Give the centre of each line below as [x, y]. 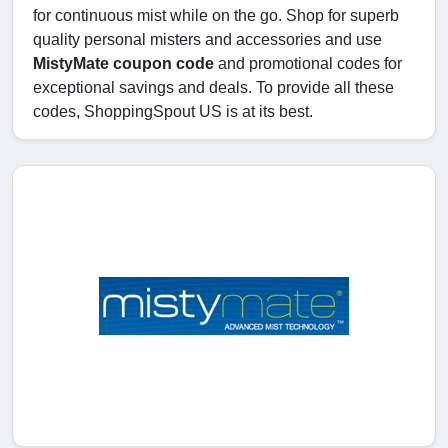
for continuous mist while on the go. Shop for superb [216, 16]
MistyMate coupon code [123, 64]
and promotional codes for [308, 64]
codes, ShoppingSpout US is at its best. [173, 112]
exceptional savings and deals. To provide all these [213, 88]
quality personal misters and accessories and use [207, 40]
